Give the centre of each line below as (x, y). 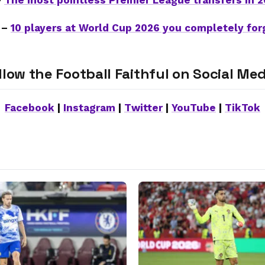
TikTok (243, 108)
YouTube (194, 108)
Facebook (30, 108)
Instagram (89, 108)
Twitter (143, 108)
